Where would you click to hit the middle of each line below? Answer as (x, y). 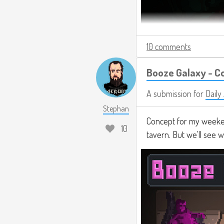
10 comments (169, 46)
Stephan (116, 108)
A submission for (176, 93)
